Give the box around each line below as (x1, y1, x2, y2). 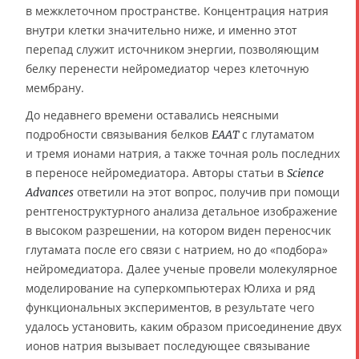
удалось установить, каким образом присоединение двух (26, 319, 341, 334)
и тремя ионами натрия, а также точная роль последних (26, 146, 340, 161)
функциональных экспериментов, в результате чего (26, 300, 314, 315)
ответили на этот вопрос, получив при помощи (74, 184, 340, 200)
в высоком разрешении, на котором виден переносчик (26, 223, 331, 238)
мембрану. (26, 80, 84, 95)
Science (287, 166, 324, 180)
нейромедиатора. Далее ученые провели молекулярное (26, 261, 337, 276)
